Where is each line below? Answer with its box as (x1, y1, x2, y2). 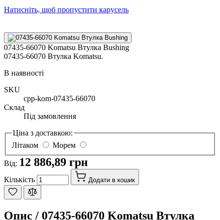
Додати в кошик (88, 176, 135, 184)
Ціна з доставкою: (13, 128, 73, 137)
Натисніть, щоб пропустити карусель (4, 5, 129, 14)
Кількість (4, 175, 35, 184)
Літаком (12, 141, 38, 150)
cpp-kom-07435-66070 (24, 94, 95, 103)
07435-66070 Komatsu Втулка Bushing (4, 43, 129, 52)
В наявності (4, 68, 44, 77)
